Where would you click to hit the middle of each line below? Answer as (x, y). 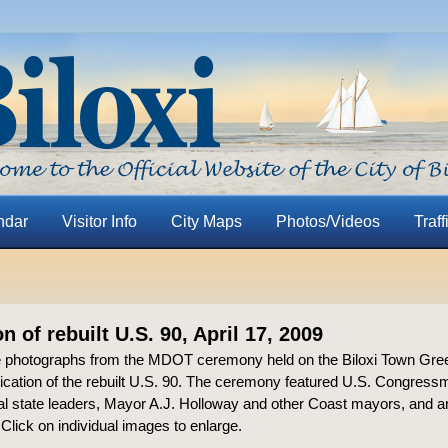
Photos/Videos (327, 221)
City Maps (206, 221)
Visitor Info (99, 221)
